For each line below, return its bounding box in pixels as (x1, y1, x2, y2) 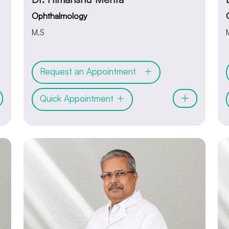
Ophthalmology (32, 10, 87, 21)
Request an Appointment (40, 66, 144, 77)
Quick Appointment (40, 93, 116, 104)
